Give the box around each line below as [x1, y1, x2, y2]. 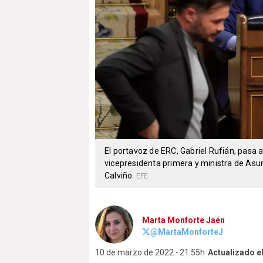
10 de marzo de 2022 [95, 248, 174, 258]
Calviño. [104, 171, 136, 181]
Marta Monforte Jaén [142, 215, 225, 225]
